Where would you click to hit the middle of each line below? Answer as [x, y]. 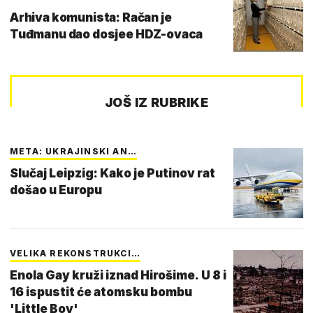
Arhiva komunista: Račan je [91, 17]
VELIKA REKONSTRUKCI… [75, 253]
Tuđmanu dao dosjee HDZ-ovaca [107, 34]
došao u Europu [56, 190]
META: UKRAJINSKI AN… [73, 151]
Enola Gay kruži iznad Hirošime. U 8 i [118, 275]
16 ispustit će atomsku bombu [101, 292]
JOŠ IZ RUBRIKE [156, 102]
